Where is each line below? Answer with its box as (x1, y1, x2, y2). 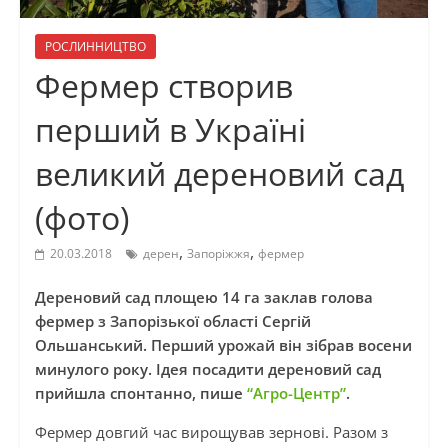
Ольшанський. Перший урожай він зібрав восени (34, 335, 412, 356)
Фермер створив (34, 64, 293, 108)
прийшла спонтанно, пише (34, 383, 243, 404)
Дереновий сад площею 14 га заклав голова (34, 287, 373, 308)
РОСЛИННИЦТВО (44, 38, 146, 56)
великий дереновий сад (34, 152, 404, 196)
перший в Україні (34, 108, 306, 152)
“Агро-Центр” (242, 383, 346, 404)
